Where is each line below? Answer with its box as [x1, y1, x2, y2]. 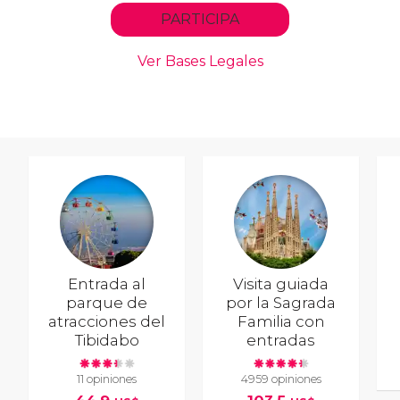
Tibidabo [74, 331, 139, 350]
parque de [66, 294, 148, 312]
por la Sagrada [226, 294, 337, 312]
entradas [246, 331, 316, 350]
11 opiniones [77, 371, 137, 386]
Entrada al [68, 275, 146, 294]
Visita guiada [233, 275, 329, 294]
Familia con [237, 312, 325, 331]
